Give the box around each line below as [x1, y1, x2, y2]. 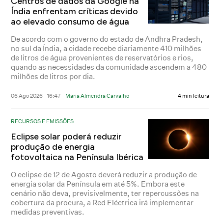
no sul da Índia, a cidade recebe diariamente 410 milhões [11, 43, 202, 53]
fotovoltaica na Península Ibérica [11, 151, 144, 163]
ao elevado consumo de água [11, 16, 130, 27]
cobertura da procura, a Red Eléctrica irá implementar [11, 197, 194, 207]
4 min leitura [177, 92, 209, 99]
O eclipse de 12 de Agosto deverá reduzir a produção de [11, 169, 197, 179]
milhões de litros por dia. [11, 71, 96, 81]
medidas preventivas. [11, 207, 85, 217]
